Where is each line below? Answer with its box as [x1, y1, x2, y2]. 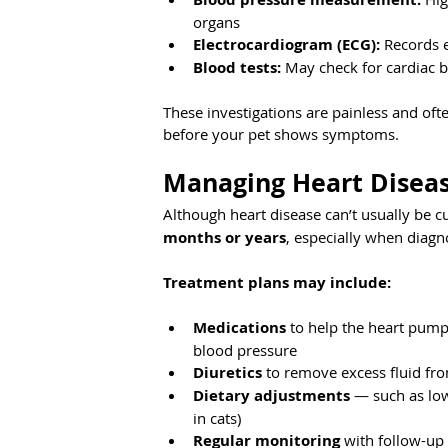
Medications [193, 317, 286, 339]
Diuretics [193, 362, 262, 384]
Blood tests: [193, 57, 281, 79]
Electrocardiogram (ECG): [193, 34, 380, 56]
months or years [163, 227, 286, 249]
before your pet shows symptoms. [163, 124, 399, 145]
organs [193, 12, 240, 33]
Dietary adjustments [193, 385, 350, 407]
